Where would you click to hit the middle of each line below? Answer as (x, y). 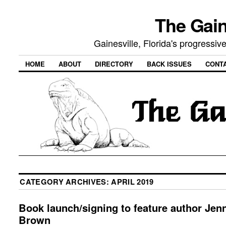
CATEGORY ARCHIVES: (66, 181)
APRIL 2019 (132, 181)
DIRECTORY (114, 64)
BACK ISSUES (169, 64)
